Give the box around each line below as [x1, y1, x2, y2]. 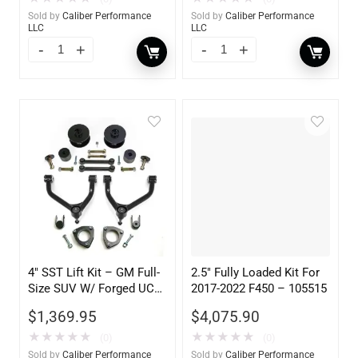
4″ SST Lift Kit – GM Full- [28, 265, 161, 280]
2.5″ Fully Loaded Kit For [191, 265, 320, 280]
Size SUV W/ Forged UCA [28, 280, 163, 296]
